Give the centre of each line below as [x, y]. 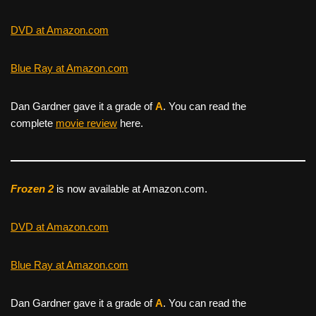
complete [33, 123]
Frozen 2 [32, 188]
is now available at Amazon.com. [130, 188]
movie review [86, 123]
